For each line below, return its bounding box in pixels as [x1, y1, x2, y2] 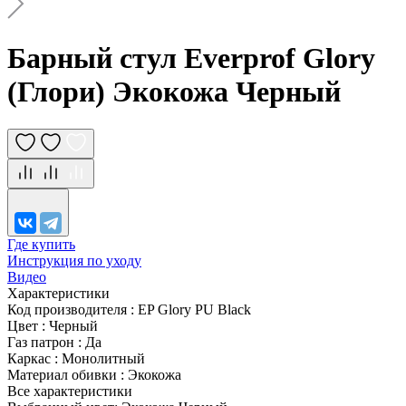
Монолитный [62, 350, 145, 366]
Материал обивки [7, 366, 121, 382]
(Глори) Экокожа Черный [7, 75, 341, 109]
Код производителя [7, 301, 130, 317]
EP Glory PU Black [138, 301, 251, 317]
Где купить [7, 236, 75, 252]
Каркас [7, 350, 54, 366]
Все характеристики [7, 382, 132, 399]
